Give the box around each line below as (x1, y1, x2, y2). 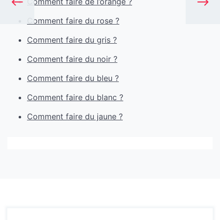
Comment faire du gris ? (27, 35, 117, 45)
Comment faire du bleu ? (27, 73, 119, 83)
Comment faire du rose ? (27, 16, 119, 26)
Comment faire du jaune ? (27, 111, 123, 121)
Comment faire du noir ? (27, 54, 117, 64)
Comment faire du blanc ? (27, 92, 123, 102)
